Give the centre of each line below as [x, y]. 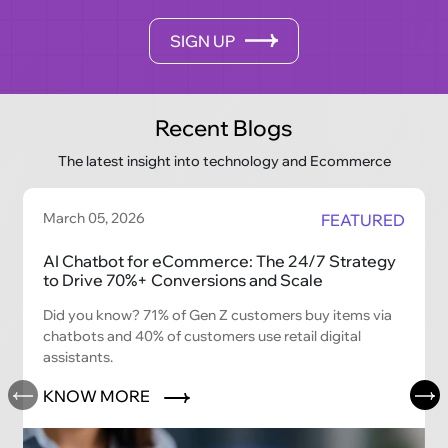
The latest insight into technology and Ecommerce [224, 160]
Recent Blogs [224, 127]
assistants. [78, 356]
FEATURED [362, 219]
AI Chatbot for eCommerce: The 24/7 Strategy [220, 260]
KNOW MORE [98, 395]
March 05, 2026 [94, 217]
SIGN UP [203, 40]
